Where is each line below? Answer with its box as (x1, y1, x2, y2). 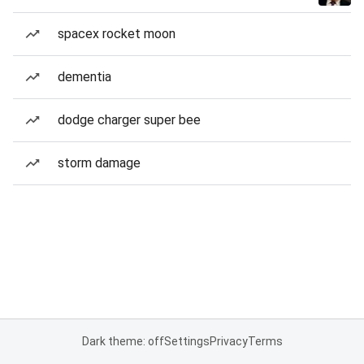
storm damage (58, 155, 141, 171)
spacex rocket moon (58, 26, 175, 41)
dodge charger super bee (58, 112, 201, 128)
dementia (58, 69, 111, 84)
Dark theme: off (81, 335, 164, 348)
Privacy (209, 335, 248, 348)
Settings (163, 335, 210, 348)
